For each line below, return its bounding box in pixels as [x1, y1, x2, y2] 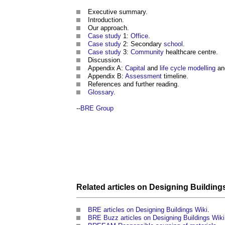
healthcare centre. [164, 48, 218, 56]
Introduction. [88, 16, 124, 24]
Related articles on [76, 182, 149, 191]
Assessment [125, 72, 162, 80]
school [164, 40, 183, 48]
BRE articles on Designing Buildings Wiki [88, 205, 207, 213]
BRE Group [80, 104, 114, 112]
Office [131, 32, 148, 40]
